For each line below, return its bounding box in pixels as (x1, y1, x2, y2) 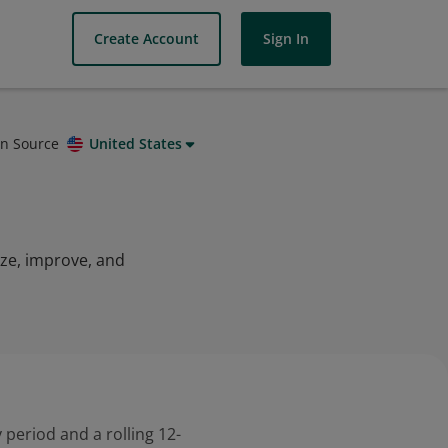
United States (89, 134, 182, 153)
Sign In (263, 29, 309, 48)
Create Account (94, 29, 199, 48)
